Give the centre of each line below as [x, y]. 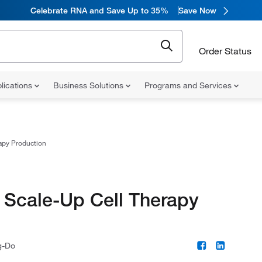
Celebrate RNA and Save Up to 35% [99, 10]
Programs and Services [189, 85]
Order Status [225, 51]
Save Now [197, 10]
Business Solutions [89, 85]
